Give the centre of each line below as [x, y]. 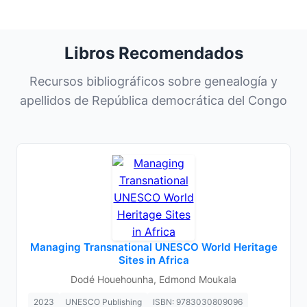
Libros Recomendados [153, 53]
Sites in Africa [153, 260]
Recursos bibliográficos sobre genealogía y [153, 81]
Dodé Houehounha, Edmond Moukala [153, 279]
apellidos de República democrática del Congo [153, 100]
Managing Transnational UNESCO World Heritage [153, 247]
